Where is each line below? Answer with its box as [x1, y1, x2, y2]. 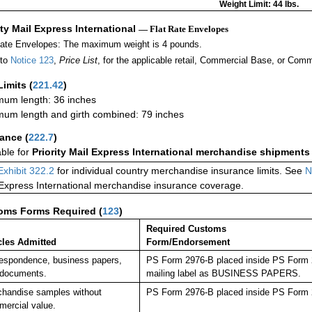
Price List [58, 55, 97, 66]
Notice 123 [10, 55, 54, 66]
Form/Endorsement [146, 237, 230, 248]
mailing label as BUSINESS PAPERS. [146, 268, 301, 279]
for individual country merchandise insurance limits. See [54, 165, 305, 177]
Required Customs [146, 224, 226, 235]
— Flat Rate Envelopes [139, 24, 228, 35]
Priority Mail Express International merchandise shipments [32, 146, 310, 158]
